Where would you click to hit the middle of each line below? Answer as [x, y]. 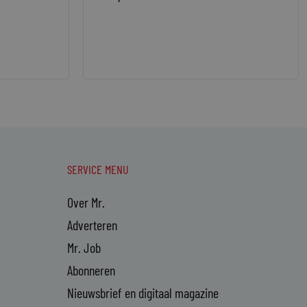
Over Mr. [86, 202]
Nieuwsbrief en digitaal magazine [143, 292]
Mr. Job [84, 247]
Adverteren [92, 224]
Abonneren [91, 270]
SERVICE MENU [98, 169]
